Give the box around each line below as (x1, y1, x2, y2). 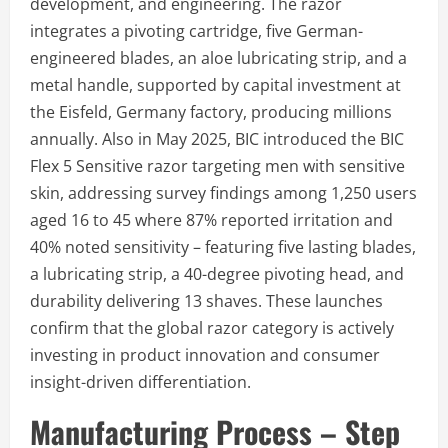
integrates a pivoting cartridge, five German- (30, 19, 363, 42)
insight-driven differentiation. (30, 370, 251, 393)
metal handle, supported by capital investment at (30, 73, 401, 96)
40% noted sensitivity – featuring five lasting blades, (30, 235, 416, 258)
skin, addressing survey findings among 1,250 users (30, 181, 417, 204)
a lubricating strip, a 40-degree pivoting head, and (30, 262, 404, 285)
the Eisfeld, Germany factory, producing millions (30, 100, 392, 123)
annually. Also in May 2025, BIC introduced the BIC (30, 127, 404, 150)
